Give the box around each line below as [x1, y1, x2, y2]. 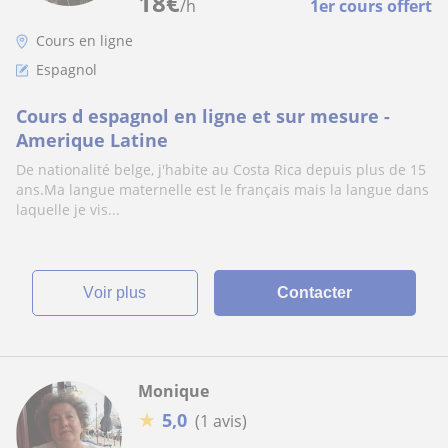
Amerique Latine [16, 128, 168, 152]
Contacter [277, 284, 353, 301]
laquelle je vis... [16, 200, 120, 219]
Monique [138, 380, 209, 402]
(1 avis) [195, 409, 247, 432]
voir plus [94, 284, 147, 301]
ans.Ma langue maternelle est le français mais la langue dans [16, 180, 429, 199]
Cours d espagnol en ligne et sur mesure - [16, 104, 390, 128]
